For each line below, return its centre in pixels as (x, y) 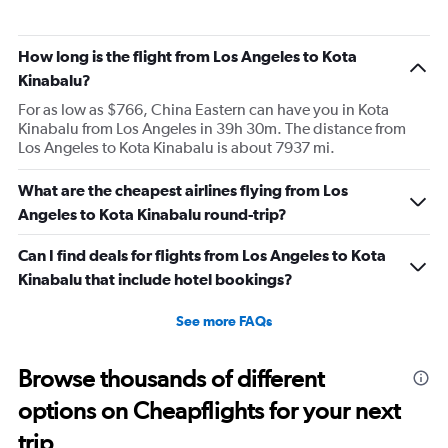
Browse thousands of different (171, 379)
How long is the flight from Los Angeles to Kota (187, 56)
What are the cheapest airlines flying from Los (183, 190)
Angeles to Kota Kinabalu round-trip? (152, 214)
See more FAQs (224, 321)
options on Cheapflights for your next (209, 411)
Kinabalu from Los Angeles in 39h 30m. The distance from (212, 129)
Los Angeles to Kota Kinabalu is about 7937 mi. (176, 148)
